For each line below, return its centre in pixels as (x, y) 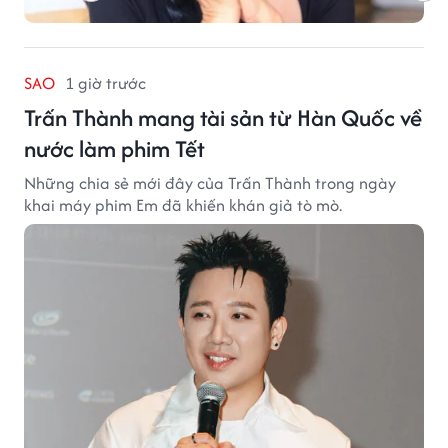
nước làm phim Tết (114, 148)
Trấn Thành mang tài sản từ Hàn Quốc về (223, 117)
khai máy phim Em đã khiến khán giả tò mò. (183, 204)
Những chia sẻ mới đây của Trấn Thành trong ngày (210, 182)
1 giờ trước (105, 82)
